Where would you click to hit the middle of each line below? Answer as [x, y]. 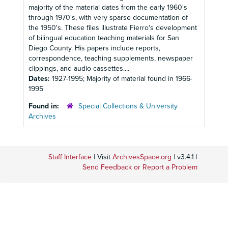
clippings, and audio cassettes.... [79, 68]
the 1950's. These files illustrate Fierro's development [113, 28]
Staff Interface [70, 157]
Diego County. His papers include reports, [94, 48]
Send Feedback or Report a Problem [140, 167]
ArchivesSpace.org [142, 157]
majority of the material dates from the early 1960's [108, 7]
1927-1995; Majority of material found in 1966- [122, 79]
